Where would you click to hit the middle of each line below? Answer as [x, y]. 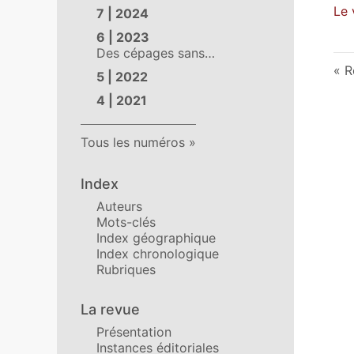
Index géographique [156, 238]
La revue [110, 309]
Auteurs [119, 206]
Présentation [134, 332]
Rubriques [126, 269]
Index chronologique [158, 254]
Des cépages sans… [156, 53]
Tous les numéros [133, 142]
